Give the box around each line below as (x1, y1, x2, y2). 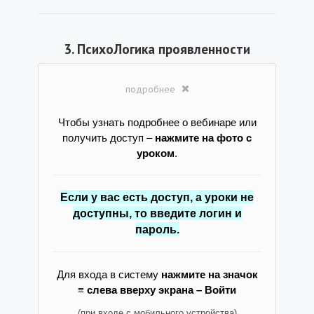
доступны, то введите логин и (72, 207, 242, 219)
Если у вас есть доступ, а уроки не (60, 191, 254, 203)
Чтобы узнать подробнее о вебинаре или (57, 117, 257, 128)
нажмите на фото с (155, 132, 252, 144)
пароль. (135, 224, 179, 235)
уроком (137, 148, 175, 159)
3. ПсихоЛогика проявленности (64, 41, 250, 57)
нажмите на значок (161, 269, 258, 280)
